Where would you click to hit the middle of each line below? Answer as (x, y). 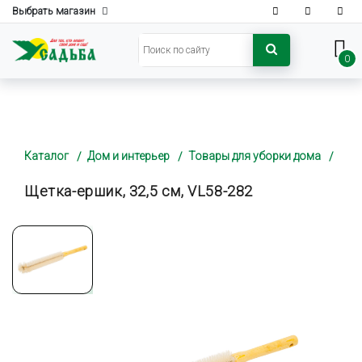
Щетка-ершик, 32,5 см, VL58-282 (139, 191)
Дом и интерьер (128, 156)
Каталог (46, 156)
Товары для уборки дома (255, 156)
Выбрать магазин (54, 11)
